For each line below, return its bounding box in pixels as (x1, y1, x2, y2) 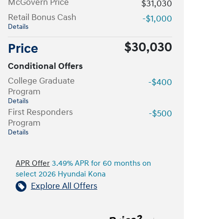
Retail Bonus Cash (8, 12, 76, 23)
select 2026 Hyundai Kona (16, 170, 106, 179)
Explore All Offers (31, 180, 97, 192)
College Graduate (8, 75, 75, 87)
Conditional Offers (8, 61, 83, 72)
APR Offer (16, 159, 50, 168)
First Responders (8, 107, 73, 118)
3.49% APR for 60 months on (50, 159, 151, 168)
